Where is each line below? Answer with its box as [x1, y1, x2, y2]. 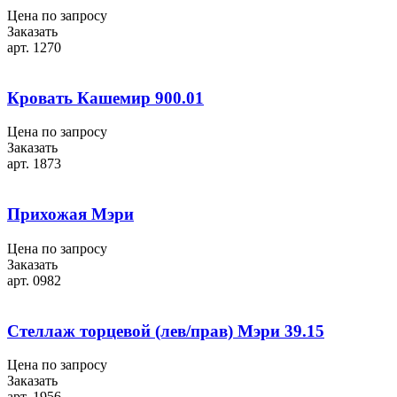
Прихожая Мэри [7, 205, 134, 224]
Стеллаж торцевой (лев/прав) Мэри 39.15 [7, 321, 324, 340]
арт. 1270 [7, 39, 61, 55]
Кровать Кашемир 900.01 [7, 88, 204, 107]
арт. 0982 [7, 272, 61, 288]
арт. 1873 [7, 156, 61, 172]
